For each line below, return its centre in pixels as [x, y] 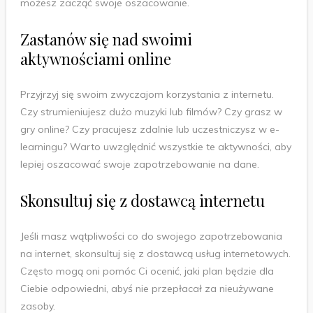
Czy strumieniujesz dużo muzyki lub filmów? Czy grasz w [151, 111]
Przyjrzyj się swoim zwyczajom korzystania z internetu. [147, 94]
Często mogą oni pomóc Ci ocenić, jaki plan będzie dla [147, 271]
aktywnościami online [95, 58]
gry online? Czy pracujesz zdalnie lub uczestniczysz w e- [150, 129]
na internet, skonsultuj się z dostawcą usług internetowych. [155, 253]
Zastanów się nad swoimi [106, 39]
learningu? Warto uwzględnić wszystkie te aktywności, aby [155, 146]
